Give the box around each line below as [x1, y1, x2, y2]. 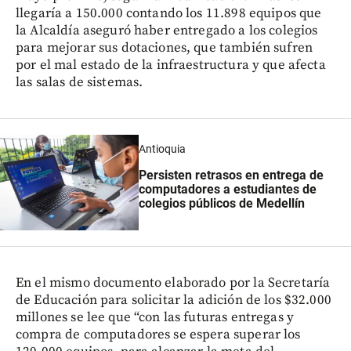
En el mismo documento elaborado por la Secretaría [16, 274, 331, 292]
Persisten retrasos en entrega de [139, 168, 324, 183]
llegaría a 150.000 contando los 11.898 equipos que [16, 5, 322, 23]
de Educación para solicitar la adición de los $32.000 [16, 291, 331, 309]
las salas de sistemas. [16, 74, 143, 92]
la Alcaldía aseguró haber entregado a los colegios [16, 22, 318, 40]
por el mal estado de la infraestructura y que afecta [16, 56, 326, 74]
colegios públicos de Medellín [139, 196, 306, 212]
